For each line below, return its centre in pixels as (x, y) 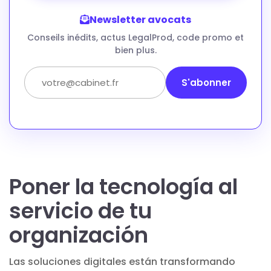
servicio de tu (80, 211)
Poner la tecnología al (123, 186)
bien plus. (135, 50)
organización (79, 235)
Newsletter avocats (140, 19)
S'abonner (206, 82)
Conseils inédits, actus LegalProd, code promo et (135, 37)
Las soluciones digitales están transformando (122, 261)
